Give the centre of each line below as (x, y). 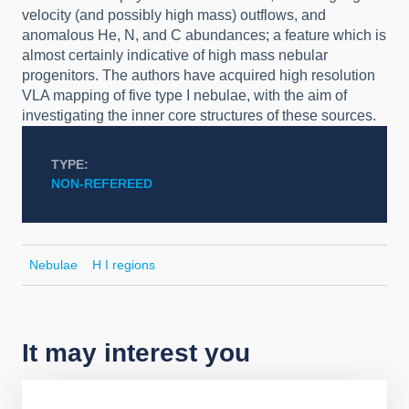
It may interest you (136, 353)
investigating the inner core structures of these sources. (199, 115)
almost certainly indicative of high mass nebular (175, 55)
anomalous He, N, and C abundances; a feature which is (204, 35)
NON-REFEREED (102, 184)
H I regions (124, 265)
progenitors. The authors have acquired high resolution (199, 75)
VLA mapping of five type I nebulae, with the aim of (184, 95)
